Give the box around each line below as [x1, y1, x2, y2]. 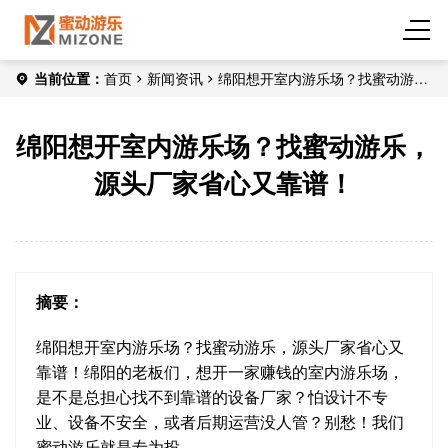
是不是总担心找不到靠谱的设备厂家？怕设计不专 [36, 385, 388, 408]
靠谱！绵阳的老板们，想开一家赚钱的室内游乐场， [36, 360, 404, 383]
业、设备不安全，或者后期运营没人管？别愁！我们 [36, 410, 404, 433]
